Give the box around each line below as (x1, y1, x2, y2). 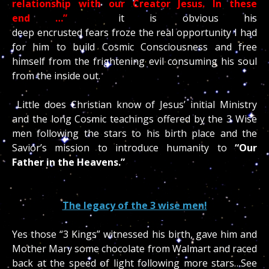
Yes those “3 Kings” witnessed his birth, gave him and (12, 227, 257, 241)
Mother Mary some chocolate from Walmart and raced (12, 241, 257, 255)
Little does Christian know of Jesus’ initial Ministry (12, 97, 257, 111)
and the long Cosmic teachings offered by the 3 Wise (12, 112, 257, 125)
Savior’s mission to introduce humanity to (12, 141, 235, 154)
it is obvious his (118, 11, 258, 25)
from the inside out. (12, 68, 100, 82)
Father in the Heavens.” (12, 155, 125, 169)
